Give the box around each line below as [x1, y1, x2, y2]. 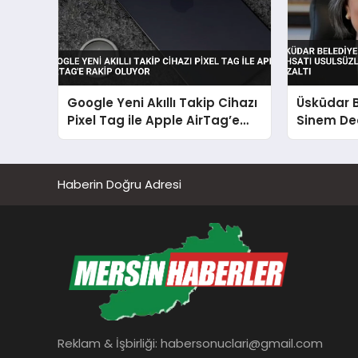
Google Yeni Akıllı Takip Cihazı [67, 94, 258, 112]
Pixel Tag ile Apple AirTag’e [67, 112, 241, 129]
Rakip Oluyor [67, 129, 149, 147]
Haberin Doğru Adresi [58, 175, 181, 193]
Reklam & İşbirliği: [58, 335, 161, 352]
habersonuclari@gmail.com [161, 335, 323, 352]
